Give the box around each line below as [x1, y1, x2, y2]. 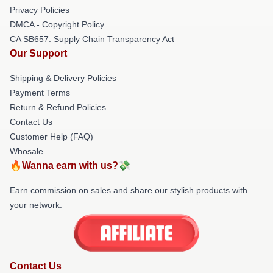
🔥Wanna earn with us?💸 [10, 160, 130, 171]
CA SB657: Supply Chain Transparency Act [10, 34, 174, 44]
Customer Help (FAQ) [10, 131, 93, 141]
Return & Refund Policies [10, 102, 106, 112]
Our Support [10, 48, 67, 58]
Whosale [10, 146, 43, 156]
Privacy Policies [10, 4, 69, 15]
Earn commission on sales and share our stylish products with [10, 185, 247, 195]
